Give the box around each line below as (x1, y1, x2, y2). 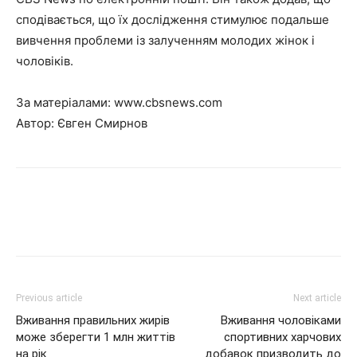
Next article (293, 292, 341, 304)
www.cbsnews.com (114, 95, 222, 110)
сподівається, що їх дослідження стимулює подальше (16, 12, 329, 27)
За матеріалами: (16, 95, 114, 110)
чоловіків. (16, 53, 73, 69)
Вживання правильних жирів (16, 313, 170, 328)
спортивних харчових (224, 330, 341, 344)
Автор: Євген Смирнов (16, 116, 147, 131)
